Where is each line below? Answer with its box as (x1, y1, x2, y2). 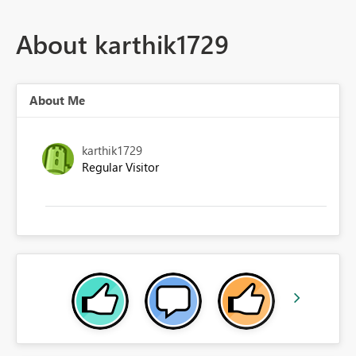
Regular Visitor (82, 159, 159, 176)
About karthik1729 (16, 25, 229, 62)
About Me (29, 92, 85, 109)
